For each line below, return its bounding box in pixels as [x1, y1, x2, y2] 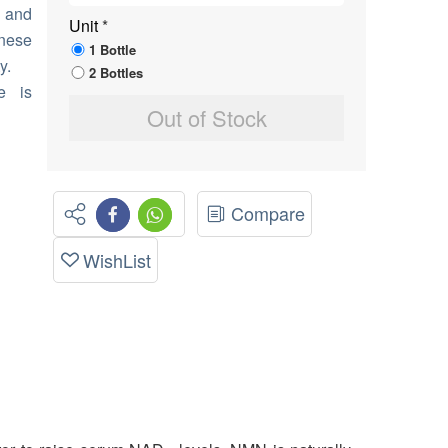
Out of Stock [146, 101, 267, 133]
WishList [83, 247, 152, 274]
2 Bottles [89, 62, 144, 82]
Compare [231, 200, 306, 227]
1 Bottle [89, 40, 137, 60]
